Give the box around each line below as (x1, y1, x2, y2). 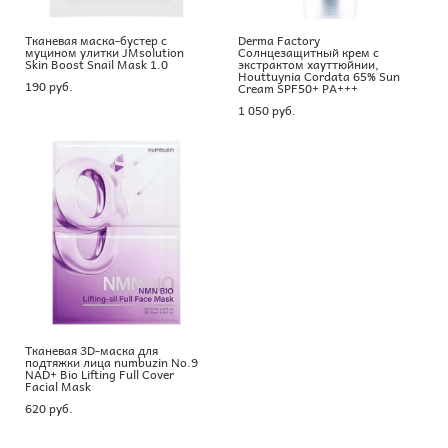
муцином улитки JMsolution (25, 41, 184, 62)
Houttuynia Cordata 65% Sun (238, 65, 400, 86)
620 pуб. (25, 397, 73, 418)
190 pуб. (25, 75, 73, 96)
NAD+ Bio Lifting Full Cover (25, 363, 174, 384)
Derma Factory (238, 29, 320, 50)
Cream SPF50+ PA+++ (238, 77, 358, 98)
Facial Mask (25, 375, 91, 396)
